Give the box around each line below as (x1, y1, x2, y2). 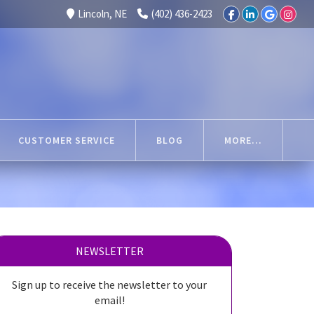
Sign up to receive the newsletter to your (12, 278, 207, 292)
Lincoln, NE (78, 7, 127, 20)
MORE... (224, 134, 262, 146)
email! (94, 293, 125, 307)
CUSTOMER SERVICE (18, 134, 115, 146)
